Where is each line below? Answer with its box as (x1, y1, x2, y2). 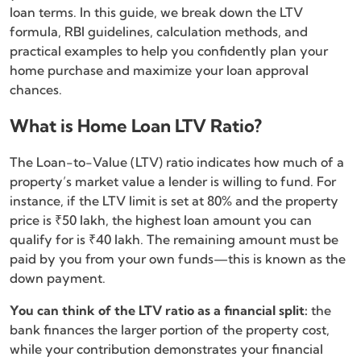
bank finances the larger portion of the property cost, (10, 321, 330, 338)
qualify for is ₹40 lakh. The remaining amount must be (10, 230, 338, 247)
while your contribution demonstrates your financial (10, 340, 323, 357)
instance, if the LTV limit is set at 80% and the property (10, 192, 338, 209)
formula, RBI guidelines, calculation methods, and (10, 23, 308, 39)
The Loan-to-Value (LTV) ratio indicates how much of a (10, 153, 344, 170)
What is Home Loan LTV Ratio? (10, 114, 262, 137)
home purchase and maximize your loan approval (10, 61, 309, 78)
